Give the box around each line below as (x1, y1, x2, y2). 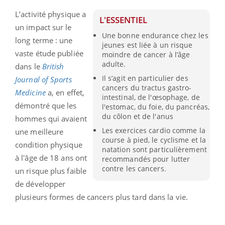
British (42, 61, 64, 71)
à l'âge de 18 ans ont (15, 152, 87, 163)
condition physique (15, 139, 82, 150)
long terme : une (15, 35, 73, 45)
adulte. (101, 59, 126, 69)
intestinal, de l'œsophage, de (101, 92, 200, 102)
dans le (15, 61, 42, 71)
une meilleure (15, 126, 64, 137)
